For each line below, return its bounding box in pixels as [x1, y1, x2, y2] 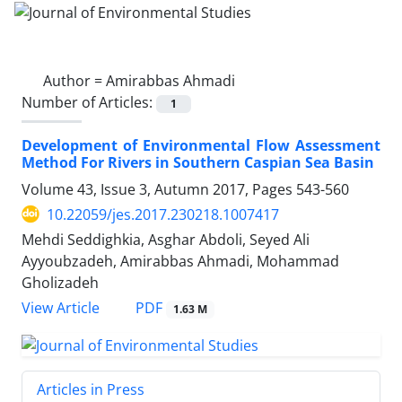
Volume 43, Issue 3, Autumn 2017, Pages [22, 179, 296, 199]
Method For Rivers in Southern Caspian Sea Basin [22, 152, 374, 172]
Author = [43, 70, 106, 91]
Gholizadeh [22, 272, 99, 293]
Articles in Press [37, 379, 144, 399]
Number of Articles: [22, 92, 156, 112]
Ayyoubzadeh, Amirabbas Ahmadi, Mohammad [22, 250, 339, 271]
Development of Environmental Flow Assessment [22, 135, 380, 155]
